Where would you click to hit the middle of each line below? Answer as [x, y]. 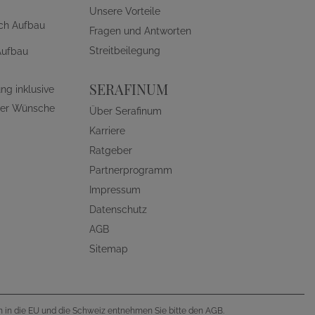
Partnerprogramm [131, 170]
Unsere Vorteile [125, 11]
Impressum [115, 190]
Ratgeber [111, 150]
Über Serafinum [126, 111]
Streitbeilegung [125, 51]
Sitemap [109, 249]
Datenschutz [118, 210]
